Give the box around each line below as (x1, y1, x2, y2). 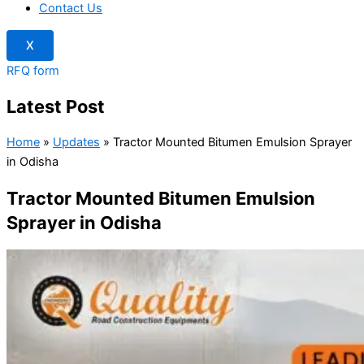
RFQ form (6, 63, 59, 78)
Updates (53, 134, 100, 149)
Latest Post (6, 95, 105, 117)
